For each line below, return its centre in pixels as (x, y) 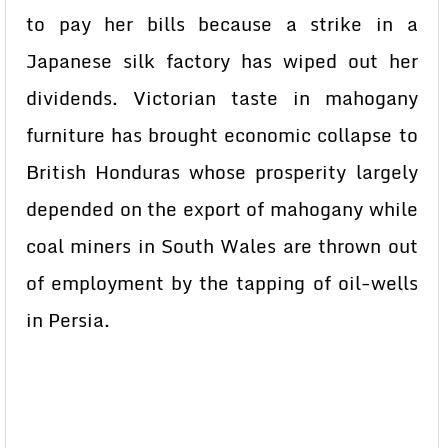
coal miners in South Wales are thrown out (222, 246)
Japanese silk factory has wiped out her (222, 61)
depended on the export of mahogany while (222, 209)
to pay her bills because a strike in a (222, 24)
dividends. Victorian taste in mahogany (222, 98)
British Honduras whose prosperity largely (222, 172)
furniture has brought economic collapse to (222, 135)
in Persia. (68, 320)
